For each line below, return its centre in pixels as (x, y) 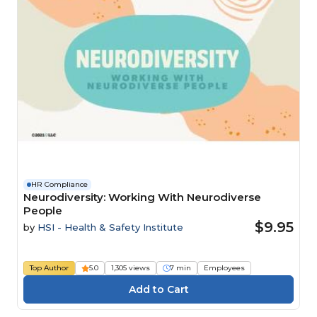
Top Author (49, 267)
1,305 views (131, 267)
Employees (224, 267)
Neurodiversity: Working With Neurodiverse (142, 197)
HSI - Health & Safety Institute (110, 227)
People (43, 210)
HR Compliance (59, 184)
